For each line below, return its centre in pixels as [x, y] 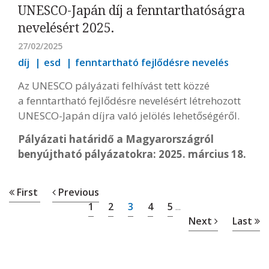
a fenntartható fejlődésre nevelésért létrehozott [129, 101]
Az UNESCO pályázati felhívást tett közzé [114, 86]
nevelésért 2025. [66, 28]
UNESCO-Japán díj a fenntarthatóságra [131, 10]
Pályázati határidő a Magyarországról [116, 139]
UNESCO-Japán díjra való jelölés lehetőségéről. [130, 116]
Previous [77, 192]
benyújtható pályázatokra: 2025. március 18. [133, 154]
